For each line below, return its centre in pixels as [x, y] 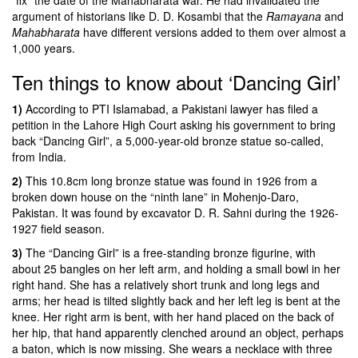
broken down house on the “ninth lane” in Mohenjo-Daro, [155, 196]
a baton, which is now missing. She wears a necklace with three [172, 348]
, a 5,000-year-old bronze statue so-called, [217, 140]
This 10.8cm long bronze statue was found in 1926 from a [170, 180]
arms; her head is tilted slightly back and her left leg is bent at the [176, 300]
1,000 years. [44, 48]
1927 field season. [58, 228]
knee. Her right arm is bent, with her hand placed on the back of [173, 316]
